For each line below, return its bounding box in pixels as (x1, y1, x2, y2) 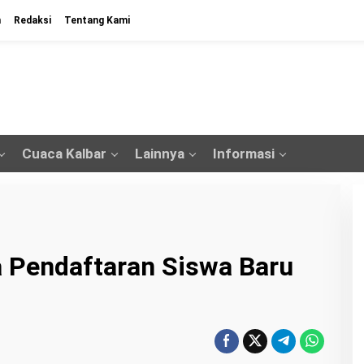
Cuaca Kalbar (22, 145, 106, 162)
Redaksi (14, 15, 51, 26)
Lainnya (135, 145, 184, 162)
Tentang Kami (64, 15, 130, 26)
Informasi (213, 145, 275, 162)
